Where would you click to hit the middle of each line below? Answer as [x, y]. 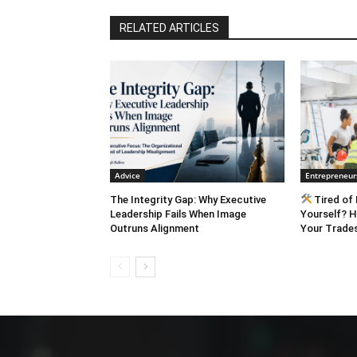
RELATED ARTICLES [169, 27]
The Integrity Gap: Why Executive [188, 200]
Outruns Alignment [155, 228]
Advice [127, 175]
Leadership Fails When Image [178, 214]
